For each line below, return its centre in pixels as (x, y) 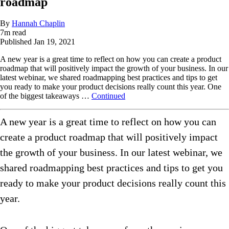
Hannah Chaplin (38, 24)
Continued (108, 96)
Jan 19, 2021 (54, 42)
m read (15, 33)
